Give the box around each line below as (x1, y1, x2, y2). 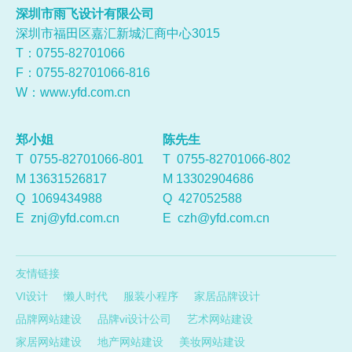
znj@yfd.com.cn (31, 211, 119, 225)
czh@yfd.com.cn (178, 211, 269, 225)
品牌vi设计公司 (97, 313, 171, 326)
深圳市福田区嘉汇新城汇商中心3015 (16, 27, 220, 41)
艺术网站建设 (187, 313, 253, 326)
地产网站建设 (97, 335, 163, 349)
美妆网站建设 (179, 335, 245, 349)
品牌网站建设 (16, 313, 82, 326)
